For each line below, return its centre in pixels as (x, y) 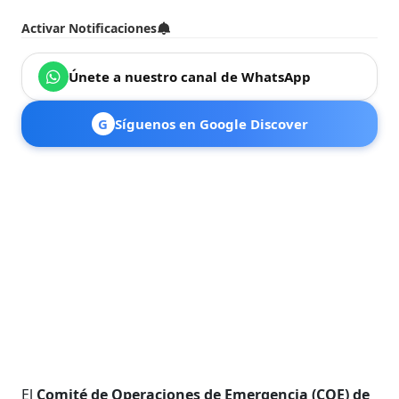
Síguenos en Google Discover (211, 123)
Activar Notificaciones (90, 28)
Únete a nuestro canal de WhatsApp (190, 76)
